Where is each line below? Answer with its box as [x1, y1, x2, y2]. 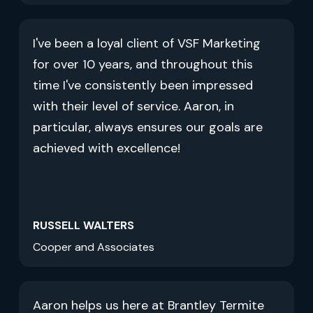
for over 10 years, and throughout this [32, 56, 253, 73]
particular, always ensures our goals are [32, 119, 263, 136]
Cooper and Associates [32, 240, 154, 255]
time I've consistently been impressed [32, 77, 253, 94]
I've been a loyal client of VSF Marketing [32, 35, 261, 52]
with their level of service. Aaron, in [32, 98, 234, 115]
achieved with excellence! [32, 140, 180, 157]
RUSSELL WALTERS [32, 218, 134, 233]
